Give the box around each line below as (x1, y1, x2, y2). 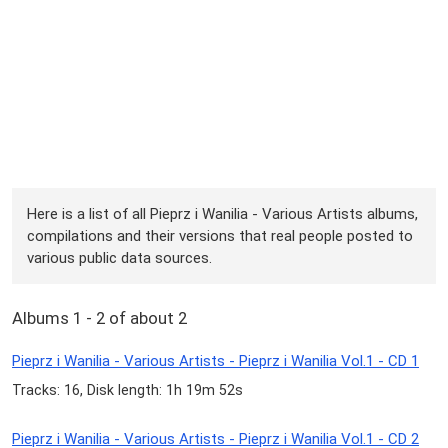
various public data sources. (27, 248, 213, 267)
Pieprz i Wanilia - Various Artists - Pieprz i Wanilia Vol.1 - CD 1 (12, 352, 419, 371)
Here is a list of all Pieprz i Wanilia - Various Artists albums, (27, 204, 419, 223)
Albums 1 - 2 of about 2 (12, 308, 187, 329)
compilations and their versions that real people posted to (27, 226, 414, 245)
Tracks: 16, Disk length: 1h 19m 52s (12, 382, 243, 399)
